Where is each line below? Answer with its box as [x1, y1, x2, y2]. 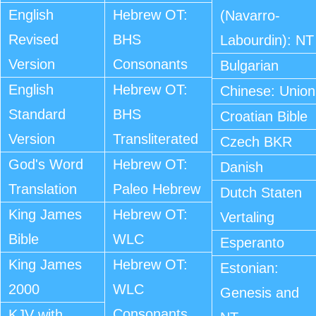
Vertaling [220, 209, 275, 225]
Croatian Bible [220, 109, 308, 124]
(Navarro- [220, 8, 281, 23]
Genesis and [220, 285, 300, 300]
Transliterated [112, 131, 198, 147]
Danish [220, 159, 264, 175]
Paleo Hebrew [112, 181, 200, 197]
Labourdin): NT [220, 32, 315, 48]
